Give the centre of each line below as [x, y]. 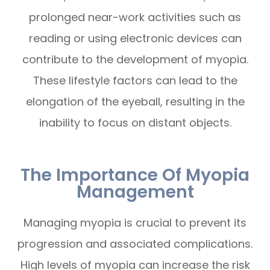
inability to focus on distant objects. [135, 123]
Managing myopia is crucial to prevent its [135, 223]
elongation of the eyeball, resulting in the [135, 102]
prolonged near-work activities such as [135, 17]
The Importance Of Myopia [135, 175]
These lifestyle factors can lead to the [135, 81]
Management [135, 192]
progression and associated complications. [135, 244]
